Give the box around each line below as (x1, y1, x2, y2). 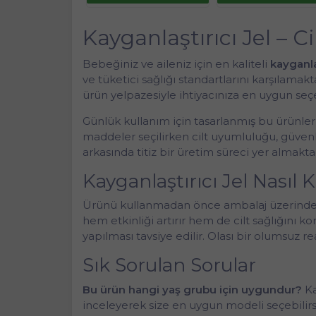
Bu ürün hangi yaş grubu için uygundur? (83, 282, 302, 296)
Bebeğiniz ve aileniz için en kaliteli (83, 56, 270, 71)
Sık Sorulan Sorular (83, 254, 256, 277)
